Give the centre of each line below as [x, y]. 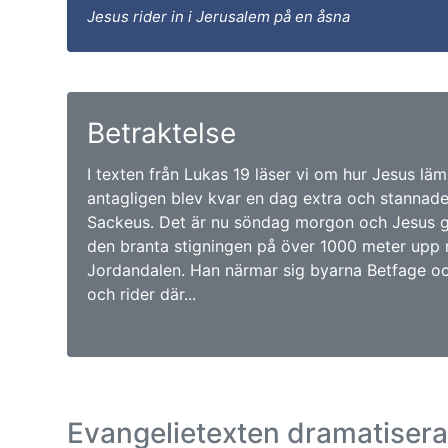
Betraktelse [161, 133]
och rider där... [141, 294]
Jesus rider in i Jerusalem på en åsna [218, 16]
